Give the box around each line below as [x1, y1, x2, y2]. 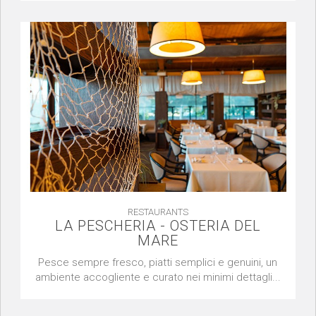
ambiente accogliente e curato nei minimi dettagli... [35, 271, 281, 284]
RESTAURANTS [127, 207, 188, 218]
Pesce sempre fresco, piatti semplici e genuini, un [38, 256, 278, 269]
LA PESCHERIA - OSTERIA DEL [54, 217, 261, 235]
